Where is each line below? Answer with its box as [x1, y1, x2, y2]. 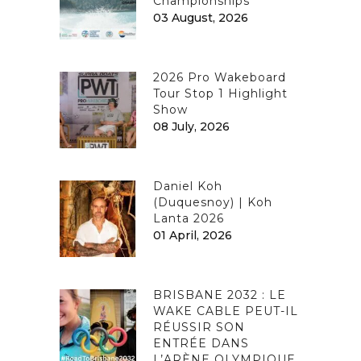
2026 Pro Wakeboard [153, 69, 286, 85]
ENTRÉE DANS [153, 335, 249, 351]
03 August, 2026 [153, 10, 248, 25]
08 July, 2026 [153, 118, 230, 134]
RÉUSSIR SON [153, 319, 245, 334]
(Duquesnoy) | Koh [153, 194, 272, 210]
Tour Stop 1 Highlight [153, 85, 288, 101]
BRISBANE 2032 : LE [153, 287, 286, 302]
